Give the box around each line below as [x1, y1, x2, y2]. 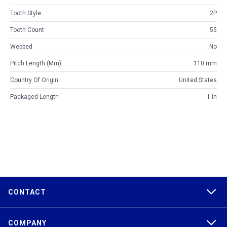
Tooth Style [10, 10, 41, 17]
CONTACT [8, 188, 46, 197]
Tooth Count [10, 26, 44, 34]
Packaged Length [10, 93, 59, 101]
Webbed [10, 43, 32, 51]
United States [179, 77, 217, 84]
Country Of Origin [10, 77, 58, 84]
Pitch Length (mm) [10, 60, 61, 67]
